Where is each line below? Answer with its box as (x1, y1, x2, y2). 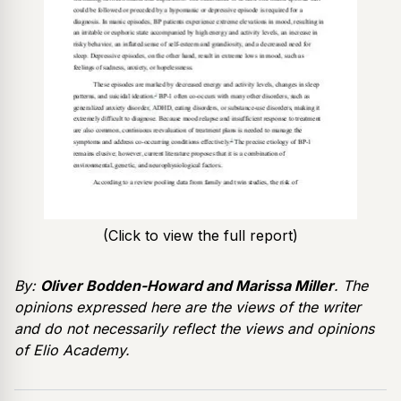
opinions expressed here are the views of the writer (14, 297, 361, 316)
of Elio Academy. (14, 340, 130, 359)
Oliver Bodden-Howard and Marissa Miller (40, 276, 334, 294)
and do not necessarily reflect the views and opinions (14, 319, 374, 337)
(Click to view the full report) (103, 226, 298, 244)
